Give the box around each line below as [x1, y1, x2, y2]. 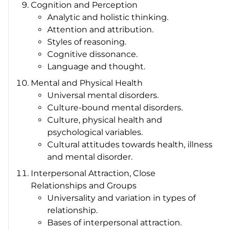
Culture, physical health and [47, 114, 163, 125]
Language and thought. [47, 61, 146, 71]
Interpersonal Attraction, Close [31, 168, 156, 178]
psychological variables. [47, 127, 143, 137]
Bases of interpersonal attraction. [47, 217, 182, 227]
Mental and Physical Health [31, 78, 143, 88]
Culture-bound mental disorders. [47, 102, 183, 112]
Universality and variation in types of [47, 193, 196, 203]
